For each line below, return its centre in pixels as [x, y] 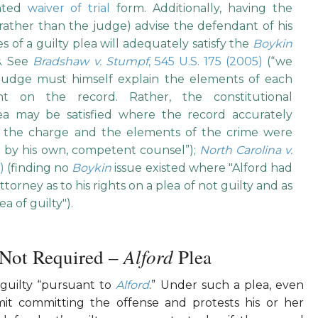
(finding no [40, 168]
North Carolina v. [246, 150]
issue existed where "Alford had [202, 168]
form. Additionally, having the [202, 9]
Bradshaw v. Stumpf [91, 62]
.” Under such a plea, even [227, 285]
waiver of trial [69, 9]
